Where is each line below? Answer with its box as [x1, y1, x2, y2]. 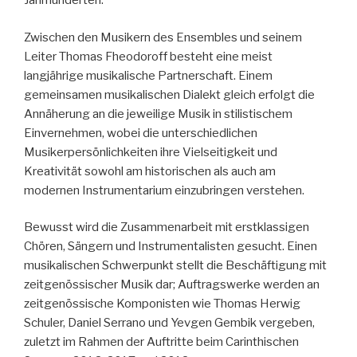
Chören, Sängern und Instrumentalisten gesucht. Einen [24, 239, 317, 253]
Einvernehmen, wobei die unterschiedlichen [24, 125, 257, 140]
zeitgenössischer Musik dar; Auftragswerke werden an [24, 277, 320, 292]
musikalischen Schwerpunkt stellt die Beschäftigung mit [24, 258, 327, 273]
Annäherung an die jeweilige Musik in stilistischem [24, 106, 292, 121]
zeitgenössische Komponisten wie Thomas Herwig [24, 296, 300, 311]
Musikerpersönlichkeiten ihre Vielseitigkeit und [24, 144, 277, 159]
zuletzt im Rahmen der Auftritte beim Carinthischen [24, 335, 299, 349]
